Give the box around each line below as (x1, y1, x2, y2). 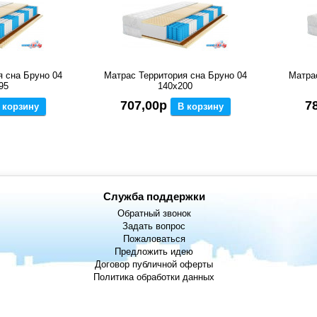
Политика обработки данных (93, 272, 215, 283)
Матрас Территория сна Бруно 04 (103, 70, 247, 81)
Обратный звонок (117, 208, 191, 219)
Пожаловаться (122, 234, 185, 245)
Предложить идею (115, 246, 194, 258)
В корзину (177, 101, 224, 113)
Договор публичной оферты (95, 259, 214, 270)
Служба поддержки (103, 190, 205, 203)
